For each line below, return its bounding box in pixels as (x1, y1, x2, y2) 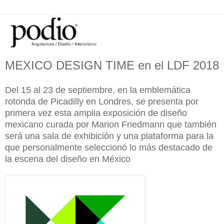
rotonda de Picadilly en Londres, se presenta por (5, 96, 198, 106)
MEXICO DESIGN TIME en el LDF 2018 (5, 58, 219, 72)
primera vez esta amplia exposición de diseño (5, 107, 187, 118)
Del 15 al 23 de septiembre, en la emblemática (5, 84, 190, 95)
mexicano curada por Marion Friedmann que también (5, 119, 216, 129)
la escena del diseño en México (5, 153, 130, 164)
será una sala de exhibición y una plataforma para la (5, 130, 213, 141)
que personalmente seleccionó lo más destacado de (5, 142, 212, 152)
